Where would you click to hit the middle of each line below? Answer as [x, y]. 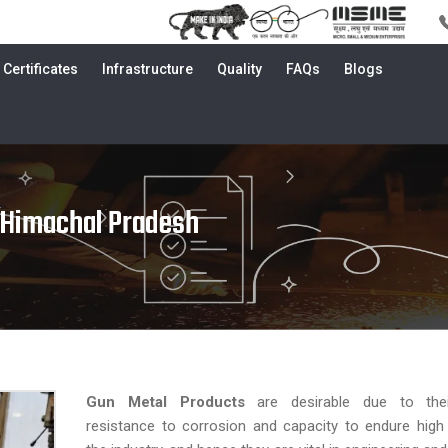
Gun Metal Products [165, 402]
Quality [239, 69]
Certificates [40, 69]
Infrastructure [147, 69]
